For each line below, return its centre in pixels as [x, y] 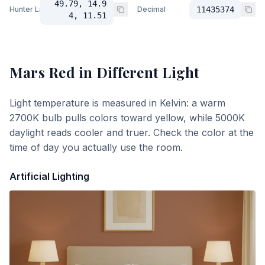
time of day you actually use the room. [96, 147]
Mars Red [42, 72]
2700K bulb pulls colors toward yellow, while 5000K [127, 118]
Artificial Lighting [49, 176]
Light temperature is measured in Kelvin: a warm [117, 103]
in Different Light [137, 72]
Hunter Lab [29, 9]
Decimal [151, 9]
